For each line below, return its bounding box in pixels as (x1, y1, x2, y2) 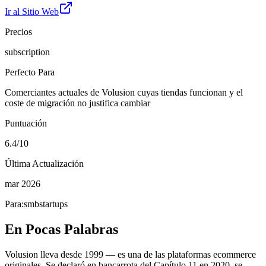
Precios (5, 26, 32, 37)
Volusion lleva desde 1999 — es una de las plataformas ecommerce (5, 249, 256, 259)
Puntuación (5, 118, 47, 128)
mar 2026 (5, 178, 40, 189)
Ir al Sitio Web (5, 6, 59, 17)
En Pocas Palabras (5, 221, 118, 237)
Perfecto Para (5, 66, 55, 77)
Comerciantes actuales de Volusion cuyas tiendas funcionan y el (5, 87, 243, 97)
